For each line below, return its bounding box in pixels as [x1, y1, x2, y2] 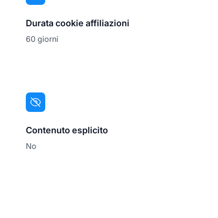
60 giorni [26, 34, 59, 44]
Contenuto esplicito [26, 125, 109, 135]
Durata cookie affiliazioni [26, 18, 130, 28]
